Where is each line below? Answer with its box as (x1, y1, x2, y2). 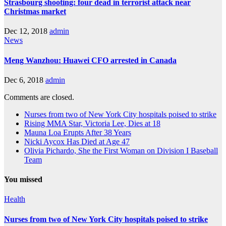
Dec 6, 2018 (4, 75, 43, 84)
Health (4, 195, 25, 204)
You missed (4, 175, 42, 184)
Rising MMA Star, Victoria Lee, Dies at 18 (24, 119, 160, 128)
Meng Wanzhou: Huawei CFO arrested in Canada (4, 55, 177, 65)
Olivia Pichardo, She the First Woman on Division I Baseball (24, 146, 218, 155)
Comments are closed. (4, 92, 74, 101)
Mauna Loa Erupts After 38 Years (24, 128, 131, 137)
